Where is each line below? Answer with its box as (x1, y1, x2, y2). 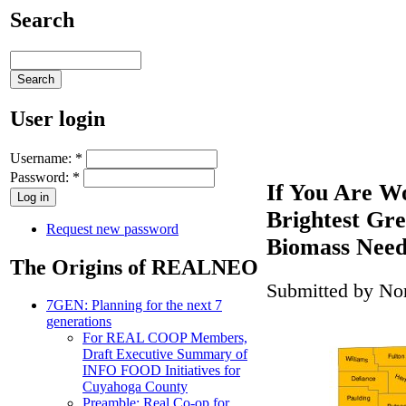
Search (10, 7, 74, 32)
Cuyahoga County (82, 379, 188, 395)
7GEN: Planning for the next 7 (46, 297, 222, 314)
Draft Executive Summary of (82, 346, 247, 362)
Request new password (46, 220, 179, 237)
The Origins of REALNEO (10, 255, 258, 279)
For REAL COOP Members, (82, 330, 247, 346)
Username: (10, 150, 75, 166)
